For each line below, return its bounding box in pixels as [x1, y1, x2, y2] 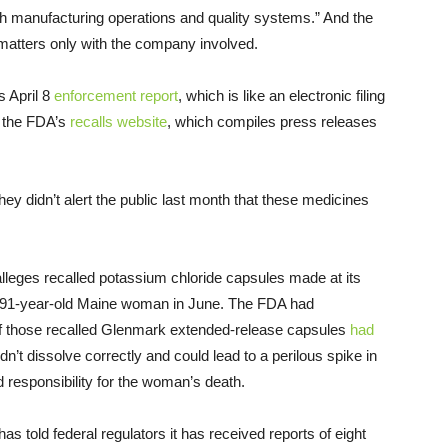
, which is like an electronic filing [178, 87, 385, 105]
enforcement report [54, 87, 178, 105]
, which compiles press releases [167, 113, 377, 131]
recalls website [70, 113, 167, 131]
